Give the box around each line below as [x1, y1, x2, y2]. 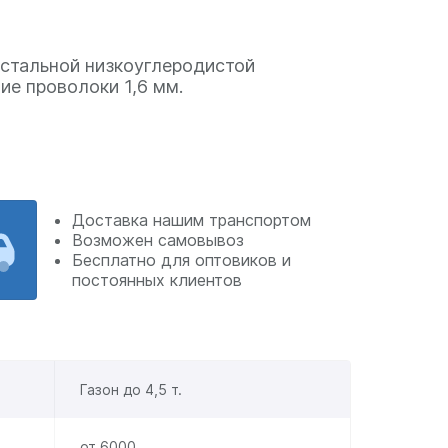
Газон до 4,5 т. [79, 380, 182, 398]
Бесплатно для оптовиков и [71, 249, 291, 270]
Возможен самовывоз [71, 229, 244, 250]
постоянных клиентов [71, 269, 242, 290]
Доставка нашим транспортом [71, 209, 311, 230]
